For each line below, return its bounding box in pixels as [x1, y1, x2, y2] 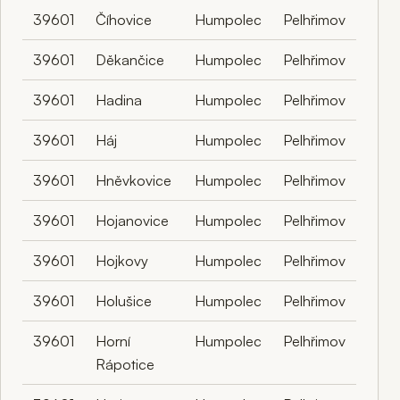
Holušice [96, 291, 152, 310]
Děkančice [96, 50, 164, 69]
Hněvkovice [96, 171, 171, 189]
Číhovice [96, 10, 152, 29]
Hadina [96, 90, 142, 109]
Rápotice [96, 354, 154, 373]
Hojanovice [96, 211, 169, 229]
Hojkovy [96, 251, 148, 270]
